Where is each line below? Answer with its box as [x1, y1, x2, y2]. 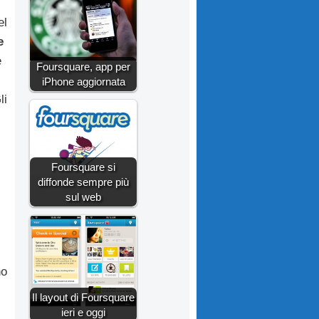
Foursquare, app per [36, 61, 130, 73]
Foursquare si [51, 161, 115, 174]
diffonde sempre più [38, 176, 129, 189]
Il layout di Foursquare [32, 291, 135, 304]
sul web [66, 191, 101, 204]
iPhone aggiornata [41, 75, 125, 88]
